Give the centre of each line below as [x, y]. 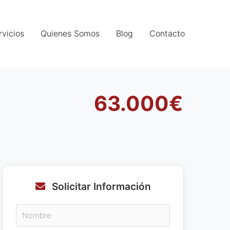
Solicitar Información [100, 186]
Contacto [167, 33]
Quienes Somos [70, 33]
